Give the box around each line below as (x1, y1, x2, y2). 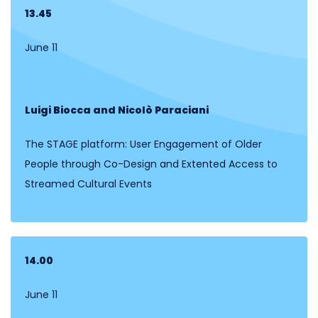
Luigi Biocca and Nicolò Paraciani (25, 102, 209, 117)
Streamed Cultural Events (25, 176, 155, 191)
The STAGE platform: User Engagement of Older (25, 136, 262, 151)
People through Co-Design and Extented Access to (25, 156, 278, 171)
